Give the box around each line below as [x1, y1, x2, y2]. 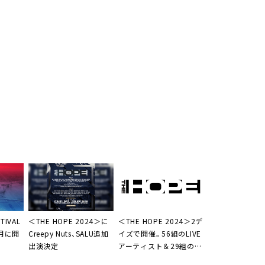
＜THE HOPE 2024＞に [28, 216, 109, 226]
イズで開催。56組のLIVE [118, 228, 201, 238]
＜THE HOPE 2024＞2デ [118, 216, 203, 226]
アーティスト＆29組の [118, 241, 195, 251]
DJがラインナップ [118, 253, 180, 263]
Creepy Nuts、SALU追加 [28, 228, 109, 238]
